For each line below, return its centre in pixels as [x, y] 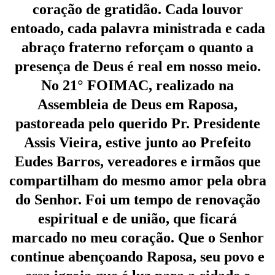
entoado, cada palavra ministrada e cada [137, 29]
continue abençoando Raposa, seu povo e [137, 257]
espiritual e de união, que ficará [137, 219]
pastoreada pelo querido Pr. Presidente [137, 124]
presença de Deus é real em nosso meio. [137, 67]
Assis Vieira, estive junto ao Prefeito [137, 143]
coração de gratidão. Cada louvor [137, 10]
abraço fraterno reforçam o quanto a [137, 48]
